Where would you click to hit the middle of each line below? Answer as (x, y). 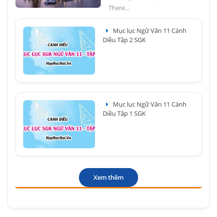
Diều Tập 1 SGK (124, 113)
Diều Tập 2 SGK (124, 40)
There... (119, 8)
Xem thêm (108, 177)
